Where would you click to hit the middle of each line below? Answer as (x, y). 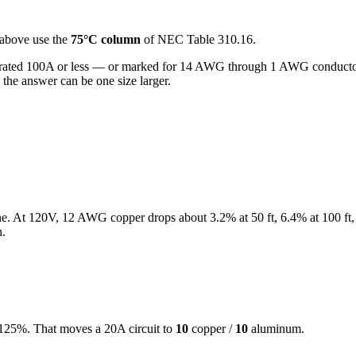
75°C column (106, 39)
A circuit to (145, 328)
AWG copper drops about (142, 218)
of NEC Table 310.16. (198, 39)
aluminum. (276, 328)
